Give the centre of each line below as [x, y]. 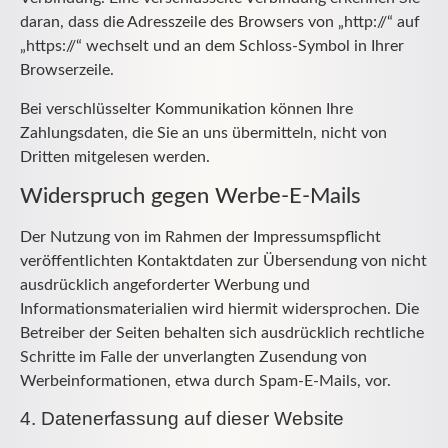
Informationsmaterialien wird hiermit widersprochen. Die [219, 309]
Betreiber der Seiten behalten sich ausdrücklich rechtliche [222, 333]
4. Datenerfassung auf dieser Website [182, 419]
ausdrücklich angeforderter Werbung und [165, 285]
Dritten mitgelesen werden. [115, 156]
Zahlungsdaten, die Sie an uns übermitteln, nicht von [203, 132]
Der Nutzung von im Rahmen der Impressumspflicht [200, 237]
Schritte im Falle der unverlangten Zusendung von [193, 357]
